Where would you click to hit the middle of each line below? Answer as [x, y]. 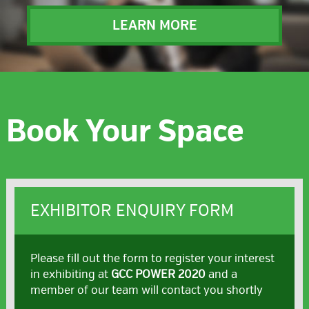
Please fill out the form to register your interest [152, 259]
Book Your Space [125, 131]
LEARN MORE [154, 25]
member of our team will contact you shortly [146, 290]
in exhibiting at [70, 275]
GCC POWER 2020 [158, 275]
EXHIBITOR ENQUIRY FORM [132, 211]
